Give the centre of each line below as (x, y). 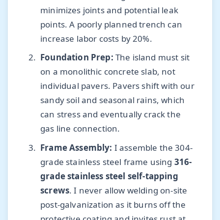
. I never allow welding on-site (128, 190)
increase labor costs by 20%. (96, 39)
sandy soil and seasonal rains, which (113, 100)
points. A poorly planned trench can (111, 25)
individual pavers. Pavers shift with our (117, 86)
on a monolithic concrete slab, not (108, 72)
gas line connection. (80, 129)
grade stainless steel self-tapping (109, 176)
